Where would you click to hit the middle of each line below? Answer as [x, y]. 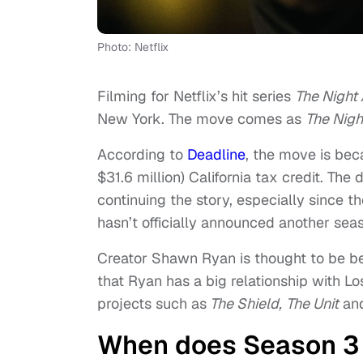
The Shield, [244, 304]
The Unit [312, 304]
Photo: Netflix [133, 47]
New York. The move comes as [201, 119]
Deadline [216, 155]
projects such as [152, 304]
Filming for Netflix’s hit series [196, 96]
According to [142, 155]
